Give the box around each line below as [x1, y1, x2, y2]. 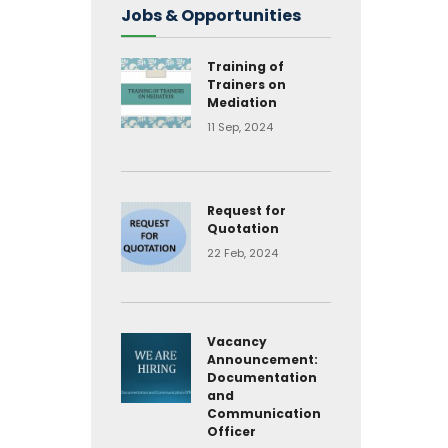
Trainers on [207, 76, 286, 93]
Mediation [207, 94, 277, 111]
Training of [207, 58, 284, 75]
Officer [207, 423, 256, 440]
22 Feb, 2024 [207, 245, 278, 261]
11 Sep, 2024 [207, 119, 273, 135]
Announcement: [207, 351, 318, 368]
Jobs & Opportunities [121, 4, 301, 27]
